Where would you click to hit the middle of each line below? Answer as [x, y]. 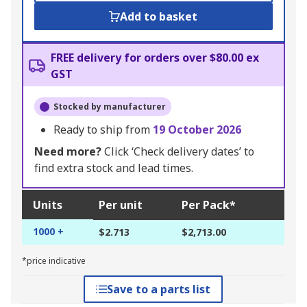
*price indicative [54, 261]
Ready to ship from [103, 130]
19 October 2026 [197, 130]
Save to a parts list [159, 290]
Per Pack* [209, 205]
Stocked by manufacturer [110, 107]
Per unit [121, 205]
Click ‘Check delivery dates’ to [178, 152]
